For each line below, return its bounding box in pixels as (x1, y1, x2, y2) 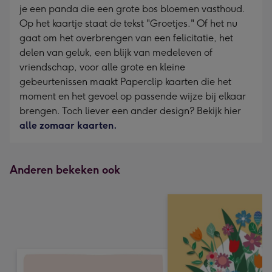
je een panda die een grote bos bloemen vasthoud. (19, 3, 245, 15)
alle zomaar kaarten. (19, 120, 117, 131)
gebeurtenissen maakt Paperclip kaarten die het (19, 76, 231, 87)
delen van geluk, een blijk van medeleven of (19, 47, 212, 58)
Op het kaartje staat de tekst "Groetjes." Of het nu (19, 18, 237, 29)
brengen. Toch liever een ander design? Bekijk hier (19, 105, 241, 117)
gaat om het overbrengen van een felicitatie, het (19, 32, 233, 44)
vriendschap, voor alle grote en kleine (19, 61, 185, 73)
